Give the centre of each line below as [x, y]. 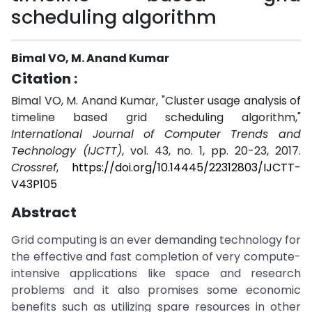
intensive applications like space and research [156, 273]
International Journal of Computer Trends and [156, 134]
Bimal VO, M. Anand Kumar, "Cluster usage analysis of [156, 101]
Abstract [44, 212]
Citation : [44, 79]
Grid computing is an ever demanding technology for [156, 240]
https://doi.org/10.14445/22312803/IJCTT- [186, 167]
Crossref [34, 167]
